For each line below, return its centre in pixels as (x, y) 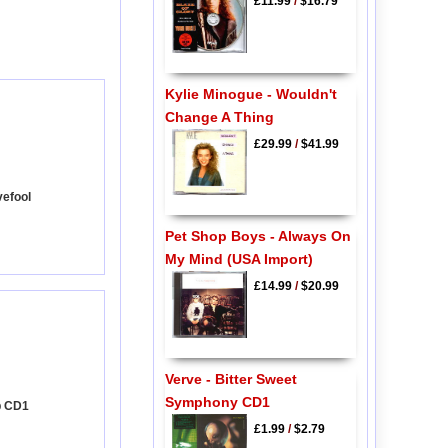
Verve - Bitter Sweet (230, 378)
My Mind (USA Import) (238, 259)
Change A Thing (219, 116)
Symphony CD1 (217, 401)
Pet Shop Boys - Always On (257, 236)
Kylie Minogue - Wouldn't (250, 93)
